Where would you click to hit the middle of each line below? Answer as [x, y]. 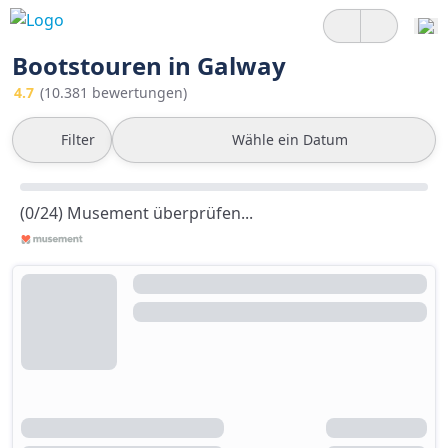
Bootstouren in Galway [149, 65]
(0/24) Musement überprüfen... [136, 213]
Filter [78, 139]
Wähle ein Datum [290, 139]
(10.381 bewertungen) [113, 92]
